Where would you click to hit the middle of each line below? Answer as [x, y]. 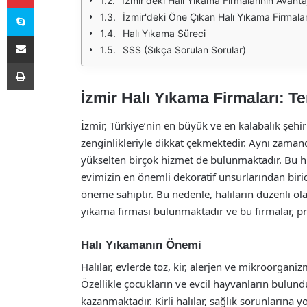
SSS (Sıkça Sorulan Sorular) [184, 50]
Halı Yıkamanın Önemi [141, 245]
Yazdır [47, 62]
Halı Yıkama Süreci [164, 33]
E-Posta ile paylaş [47, 35]
